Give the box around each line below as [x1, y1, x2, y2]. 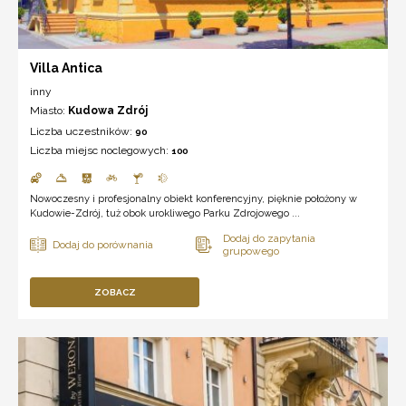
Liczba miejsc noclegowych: [30, 143, 171, 157]
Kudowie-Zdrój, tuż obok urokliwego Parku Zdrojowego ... [30, 207, 300, 219]
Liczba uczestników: [30, 124, 135, 138]
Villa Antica [30, 60, 102, 75]
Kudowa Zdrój [68, 103, 148, 117]
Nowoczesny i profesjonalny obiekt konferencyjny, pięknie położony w [30, 192, 357, 205]
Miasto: [30, 103, 68, 117]
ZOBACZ [93, 286, 136, 297]
